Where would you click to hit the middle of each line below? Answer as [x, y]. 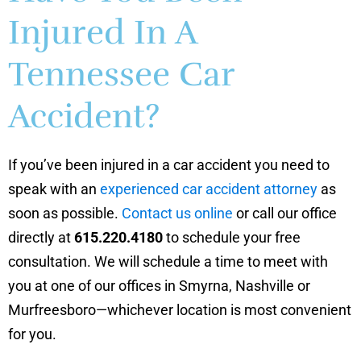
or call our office [285, 213]
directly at [41, 237]
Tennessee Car [121, 74]
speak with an [54, 189]
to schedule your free [232, 237]
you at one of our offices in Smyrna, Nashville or [159, 285]
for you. [32, 334]
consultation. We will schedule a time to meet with [168, 261]
